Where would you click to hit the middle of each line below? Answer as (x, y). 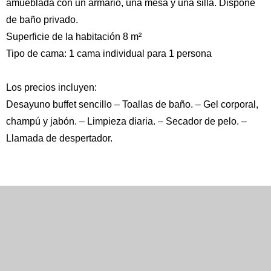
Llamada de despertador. (59, 138)
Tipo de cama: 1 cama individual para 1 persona (109, 53)
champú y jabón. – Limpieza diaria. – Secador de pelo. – (126, 121)
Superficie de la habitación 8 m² (74, 36)
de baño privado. (42, 19)
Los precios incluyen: (51, 87)
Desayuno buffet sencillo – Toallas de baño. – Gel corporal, (132, 104)
